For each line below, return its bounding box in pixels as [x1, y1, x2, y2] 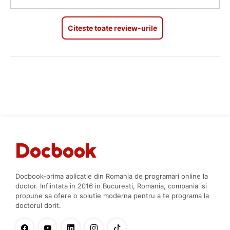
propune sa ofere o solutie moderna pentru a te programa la [15, 191, 209, 200]
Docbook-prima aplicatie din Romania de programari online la [15, 172, 208, 181]
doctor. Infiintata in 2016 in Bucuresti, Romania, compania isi [15, 182, 207, 190]
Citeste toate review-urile [68, 24, 157, 33]
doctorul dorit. [15, 201, 61, 210]
